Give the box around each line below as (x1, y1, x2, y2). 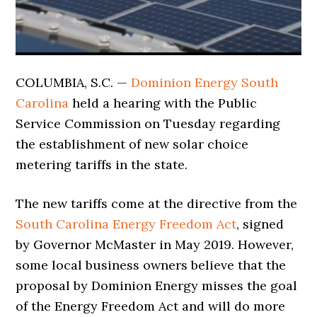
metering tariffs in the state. (16, 156, 188, 173)
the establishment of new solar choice (16, 135, 249, 152)
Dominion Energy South (131, 74, 279, 91)
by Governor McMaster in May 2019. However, (16, 236, 294, 253)
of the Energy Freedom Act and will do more (16, 297, 286, 314)
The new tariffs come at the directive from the (16, 195, 298, 212)
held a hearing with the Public (69, 94, 258, 111)
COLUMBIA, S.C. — (16, 74, 132, 91)
